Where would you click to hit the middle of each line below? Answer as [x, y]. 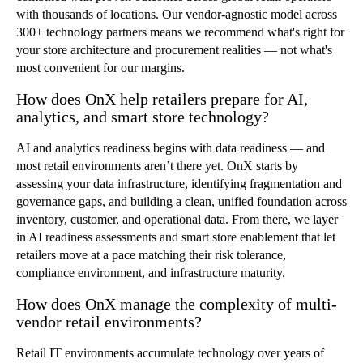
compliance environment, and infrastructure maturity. [151, 272]
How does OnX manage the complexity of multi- [177, 303]
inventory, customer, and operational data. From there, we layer [177, 219]
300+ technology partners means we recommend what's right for [180, 32]
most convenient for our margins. [100, 67]
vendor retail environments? [109, 321]
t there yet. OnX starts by [234, 165]
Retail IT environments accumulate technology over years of [170, 352]
